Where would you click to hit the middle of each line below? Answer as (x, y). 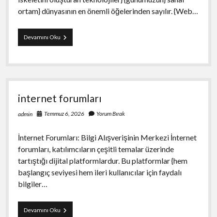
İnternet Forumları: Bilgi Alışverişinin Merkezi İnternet (107, 137)
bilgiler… (32, 184)
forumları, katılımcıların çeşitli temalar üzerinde (96, 149)
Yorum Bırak (110, 113)
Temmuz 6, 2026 (64, 113)
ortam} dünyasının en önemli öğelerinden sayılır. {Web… (108, 11)
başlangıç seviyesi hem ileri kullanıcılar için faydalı (100, 172)
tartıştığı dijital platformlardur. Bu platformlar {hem (102, 160)
